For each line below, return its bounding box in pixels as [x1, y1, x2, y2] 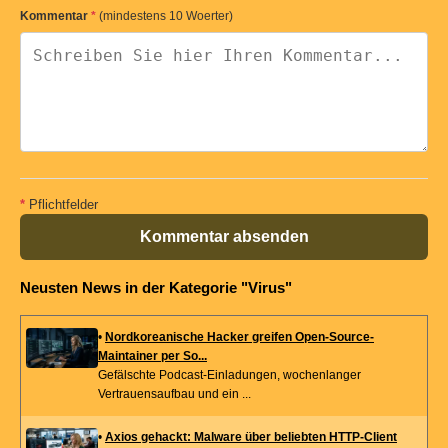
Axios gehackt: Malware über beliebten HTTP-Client [105, 430, 397, 445]
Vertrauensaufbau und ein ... [98, 387, 251, 402]
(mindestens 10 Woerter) [99, 9, 233, 23]
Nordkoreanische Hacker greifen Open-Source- [105, 330, 374, 345]
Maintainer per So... [98, 349, 207, 364]
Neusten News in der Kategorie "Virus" [20, 279, 292, 296]
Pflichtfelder [25, 197, 98, 212]
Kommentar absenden [139, 228, 309, 245]
